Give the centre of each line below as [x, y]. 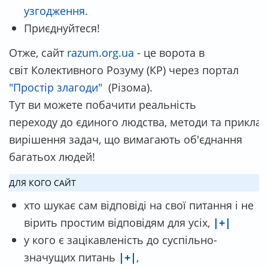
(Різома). [127, 87]
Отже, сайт [36, 52]
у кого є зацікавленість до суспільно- [121, 239]
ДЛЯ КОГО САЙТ [42, 182]
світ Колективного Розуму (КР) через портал [124, 69]
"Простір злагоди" [56, 87]
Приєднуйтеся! [62, 28]
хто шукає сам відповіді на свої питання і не [139, 205]
